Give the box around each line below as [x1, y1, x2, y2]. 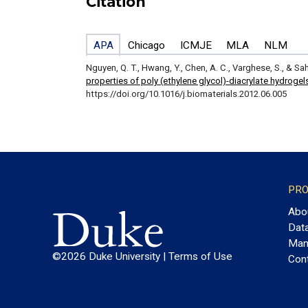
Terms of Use [168, 250, 232, 263]
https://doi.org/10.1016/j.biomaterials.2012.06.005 [85, 89, 287, 100]
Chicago [128, 38, 166, 52]
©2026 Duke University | [52, 250, 168, 263]
